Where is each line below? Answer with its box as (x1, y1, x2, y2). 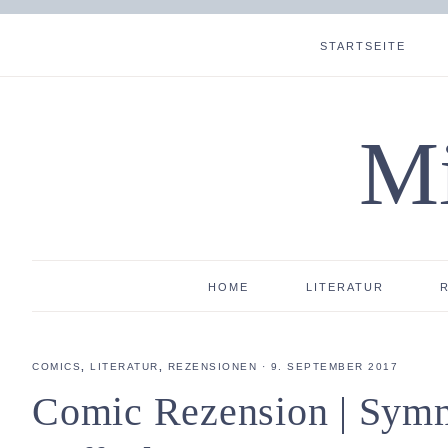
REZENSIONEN (167, 361, 257, 372)
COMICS (32, 361, 81, 372)
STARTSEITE (319, 40, 406, 52)
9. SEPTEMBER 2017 (270, 361, 398, 372)
